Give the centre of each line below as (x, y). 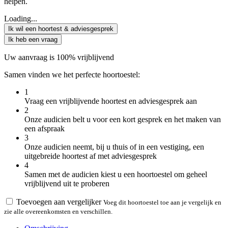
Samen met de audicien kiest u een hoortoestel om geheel (116, 175)
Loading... (21, 19)
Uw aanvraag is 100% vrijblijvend (59, 58)
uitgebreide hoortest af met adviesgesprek (91, 156)
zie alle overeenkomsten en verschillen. (58, 212)
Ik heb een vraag (33, 40)
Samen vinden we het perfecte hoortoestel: (72, 75)
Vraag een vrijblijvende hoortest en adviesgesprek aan (111, 101)
